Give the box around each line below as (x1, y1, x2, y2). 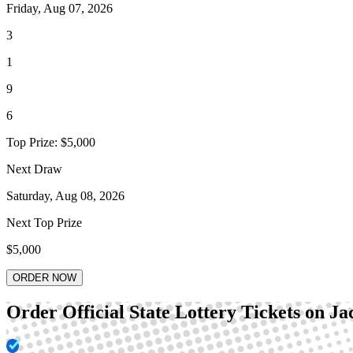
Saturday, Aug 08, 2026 (6, 188, 124, 203)
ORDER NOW (13, 271, 76, 284)
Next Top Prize (6, 215, 82, 229)
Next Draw (6, 162, 62, 176)
